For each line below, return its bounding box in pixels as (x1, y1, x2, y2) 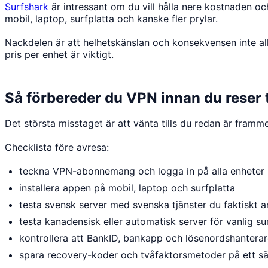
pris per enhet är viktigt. (5, 48, 114, 60)
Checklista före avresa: (5, 141, 109, 153)
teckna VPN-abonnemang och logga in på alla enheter (19, 165, 264, 177)
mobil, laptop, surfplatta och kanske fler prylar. (5, 12, 218, 25)
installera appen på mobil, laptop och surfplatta (19, 181, 235, 194)
